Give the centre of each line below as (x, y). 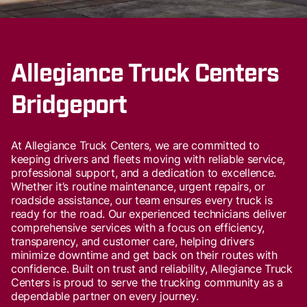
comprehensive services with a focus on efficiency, (138, 228)
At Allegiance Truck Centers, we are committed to (135, 145)
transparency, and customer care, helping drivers (133, 241)
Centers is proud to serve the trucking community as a (147, 282)
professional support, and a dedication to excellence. (144, 173)
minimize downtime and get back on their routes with (144, 255)
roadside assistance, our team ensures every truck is (142, 200)
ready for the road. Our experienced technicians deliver (149, 214)
